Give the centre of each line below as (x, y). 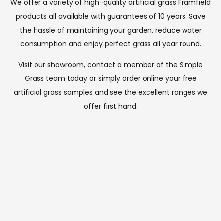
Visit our (33, 65)
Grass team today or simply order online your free (110, 79)
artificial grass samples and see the (76, 92)
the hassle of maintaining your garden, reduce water (110, 30)
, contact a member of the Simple (143, 65)
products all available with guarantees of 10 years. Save (110, 17)
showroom (66, 65)
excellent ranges (167, 92)
